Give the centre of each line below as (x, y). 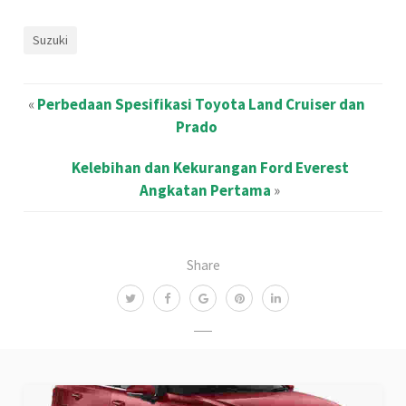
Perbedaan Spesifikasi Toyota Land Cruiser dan (201, 105)
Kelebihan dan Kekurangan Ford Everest (210, 168)
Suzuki (51, 40)
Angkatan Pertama (205, 191)
